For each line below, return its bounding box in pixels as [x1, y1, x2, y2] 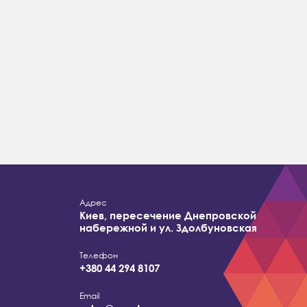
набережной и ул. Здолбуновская [79, 221, 257, 234]
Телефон [79, 250, 118, 261]
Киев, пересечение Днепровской [79, 209, 256, 222]
